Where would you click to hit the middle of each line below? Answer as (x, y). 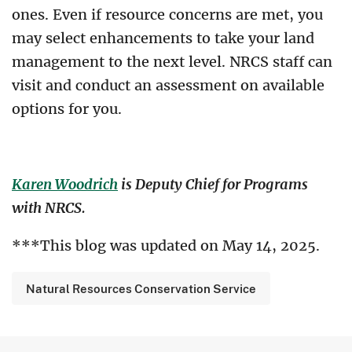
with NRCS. (50, 208)
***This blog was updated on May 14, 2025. (166, 246)
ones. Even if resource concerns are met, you (167, 15)
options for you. (69, 109)
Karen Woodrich (65, 185)
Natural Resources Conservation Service (141, 289)
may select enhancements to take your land (163, 38)
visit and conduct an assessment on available (168, 86)
